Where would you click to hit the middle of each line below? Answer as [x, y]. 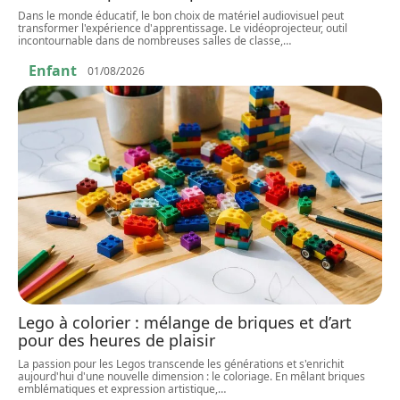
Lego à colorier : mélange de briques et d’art [185, 322]
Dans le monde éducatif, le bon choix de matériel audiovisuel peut [181, 16]
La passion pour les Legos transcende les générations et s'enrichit [181, 363]
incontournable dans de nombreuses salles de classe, [150, 41]
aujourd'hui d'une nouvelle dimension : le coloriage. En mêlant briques [192, 376]
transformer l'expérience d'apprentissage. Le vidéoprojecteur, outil [183, 29]
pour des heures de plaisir [117, 340]
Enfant [53, 71]
